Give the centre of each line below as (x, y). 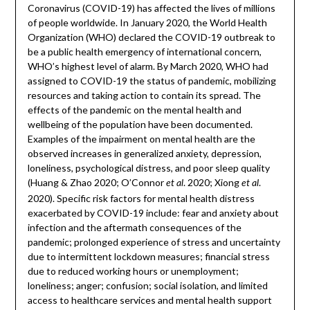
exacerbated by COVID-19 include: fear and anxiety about (153, 213)
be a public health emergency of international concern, (144, 52)
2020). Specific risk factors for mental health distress (141, 199)
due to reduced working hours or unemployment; (133, 271)
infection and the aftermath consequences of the (134, 228)
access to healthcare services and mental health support (149, 300)
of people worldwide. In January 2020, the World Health (147, 23)
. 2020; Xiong (212, 183)
